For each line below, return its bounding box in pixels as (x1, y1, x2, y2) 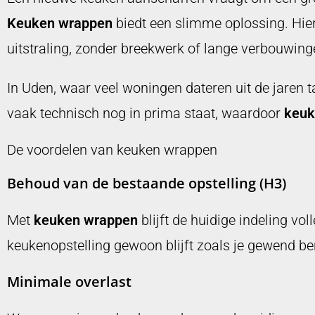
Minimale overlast (7, 272, 131, 292)
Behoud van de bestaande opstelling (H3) (7, 174, 286, 193)
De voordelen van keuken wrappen (7, 141, 217, 159)
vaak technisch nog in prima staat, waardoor (7, 105, 284, 122)
